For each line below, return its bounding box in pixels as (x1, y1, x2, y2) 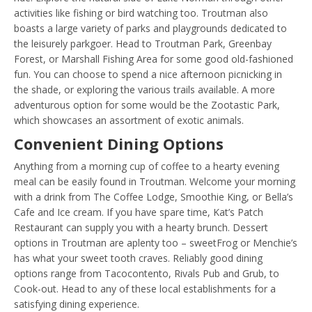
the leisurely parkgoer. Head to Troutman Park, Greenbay (14, 37, 272, 51)
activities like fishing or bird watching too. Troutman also (14, 6, 268, 20)
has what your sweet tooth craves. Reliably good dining (14, 251, 263, 265)
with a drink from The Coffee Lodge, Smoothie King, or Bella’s (14, 190, 293, 204)
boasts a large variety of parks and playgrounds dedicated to (14, 22, 287, 36)
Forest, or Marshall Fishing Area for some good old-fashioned (14, 52, 293, 66)
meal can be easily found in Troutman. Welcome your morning (14, 175, 295, 189)
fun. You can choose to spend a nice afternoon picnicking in (14, 68, 282, 81)
